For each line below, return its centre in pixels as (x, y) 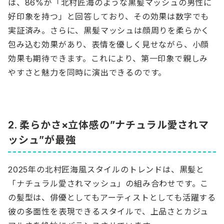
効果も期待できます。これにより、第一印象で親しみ (108, 58)
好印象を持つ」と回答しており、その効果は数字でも (109, 16)
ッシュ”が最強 (42, 140)
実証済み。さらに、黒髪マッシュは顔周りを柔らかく (109, 30)
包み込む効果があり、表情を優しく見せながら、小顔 (109, 44)
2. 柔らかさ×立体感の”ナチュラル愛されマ (108, 125)
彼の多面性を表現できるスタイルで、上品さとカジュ (108, 211)
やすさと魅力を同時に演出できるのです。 (87, 72)
